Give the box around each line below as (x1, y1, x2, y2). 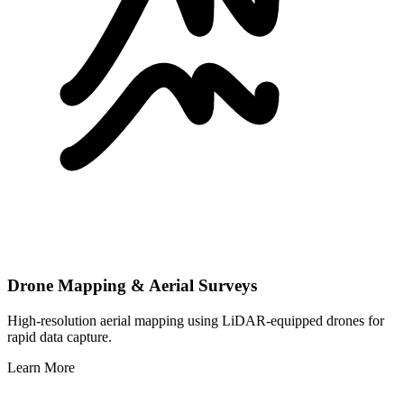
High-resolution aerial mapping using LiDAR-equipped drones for (7, 312, 384, 328)
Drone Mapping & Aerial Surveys (7, 276, 257, 296)
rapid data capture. (7, 328, 112, 344)
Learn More (7, 359, 75, 375)
